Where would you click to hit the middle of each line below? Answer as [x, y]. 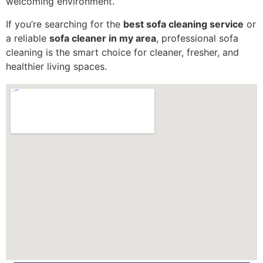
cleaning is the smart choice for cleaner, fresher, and [122, 52]
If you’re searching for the [65, 24]
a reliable [28, 38]
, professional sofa [197, 38]
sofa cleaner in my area [103, 38]
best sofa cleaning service [183, 24]
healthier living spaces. [56, 66]
